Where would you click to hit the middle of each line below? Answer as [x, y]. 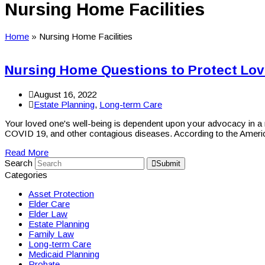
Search [19, 163]
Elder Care [49, 203]
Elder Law [48, 214]
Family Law [51, 234]
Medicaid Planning [64, 254]
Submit [168, 163]
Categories [26, 174]
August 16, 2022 [65, 94]
